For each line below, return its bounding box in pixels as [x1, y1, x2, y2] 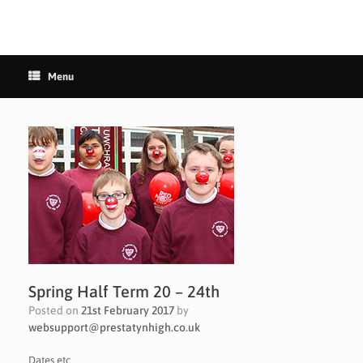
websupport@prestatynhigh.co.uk [28, 320, 200, 334]
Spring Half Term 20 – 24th [28, 281, 220, 301]
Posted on [35, 303, 81, 317]
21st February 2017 [81, 303, 174, 317]
